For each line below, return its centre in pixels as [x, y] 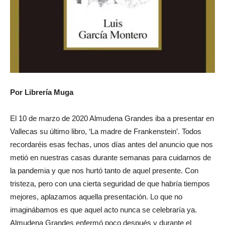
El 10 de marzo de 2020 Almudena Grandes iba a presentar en [112, 118]
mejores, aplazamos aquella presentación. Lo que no [96, 196]
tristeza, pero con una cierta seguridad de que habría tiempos [110, 183]
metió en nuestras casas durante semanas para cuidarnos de [110, 157]
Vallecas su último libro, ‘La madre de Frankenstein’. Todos [106, 131]
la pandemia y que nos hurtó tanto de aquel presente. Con [104, 170]
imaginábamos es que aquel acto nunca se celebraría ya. [103, 209]
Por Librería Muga [42, 92]
